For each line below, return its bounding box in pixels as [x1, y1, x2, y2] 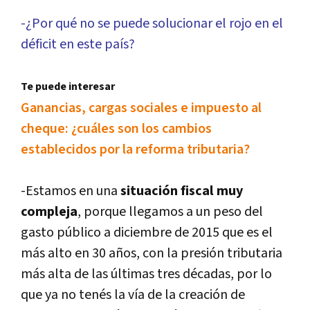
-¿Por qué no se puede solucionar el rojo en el [21, 15, 283, 33]
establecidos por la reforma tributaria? [21, 140, 250, 159]
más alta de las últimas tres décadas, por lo [21, 265, 272, 284]
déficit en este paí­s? [21, 35, 135, 54]
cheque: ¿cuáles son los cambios [21, 120, 212, 138]
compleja [21, 203, 77, 221]
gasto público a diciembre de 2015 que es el [21, 224, 273, 242]
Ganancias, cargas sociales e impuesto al [21, 99, 262, 118]
